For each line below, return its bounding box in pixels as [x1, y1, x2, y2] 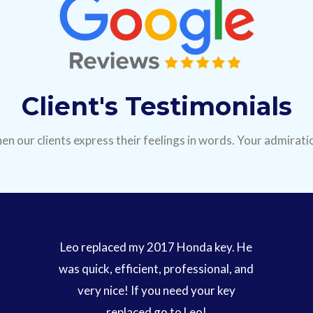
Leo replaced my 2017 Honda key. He [60, 239, 253, 254]
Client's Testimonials [21, 90, 292, 122]
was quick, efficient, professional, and [59, 261, 254, 276]
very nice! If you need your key [77, 282, 235, 298]
